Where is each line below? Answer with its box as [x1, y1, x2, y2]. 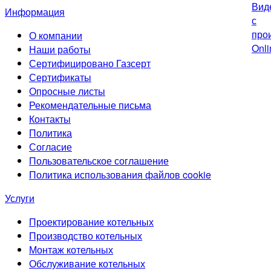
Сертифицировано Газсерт [29, 56, 151, 70]
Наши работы [29, 42, 91, 56]
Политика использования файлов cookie [29, 168, 211, 181]
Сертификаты [29, 70, 91, 84]
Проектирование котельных [29, 215, 154, 229]
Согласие [29, 140, 72, 154]
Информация [5, 5, 65, 19]
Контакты [29, 112, 71, 126]
